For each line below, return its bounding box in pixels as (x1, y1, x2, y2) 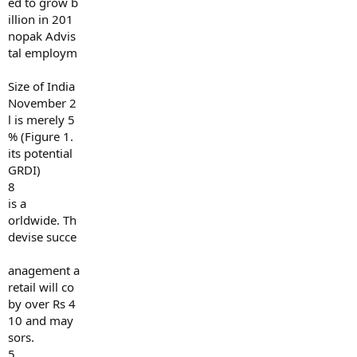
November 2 (8, 95, 76, 111)
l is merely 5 (8, 112, 75, 127)
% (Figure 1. (8, 128, 73, 144)
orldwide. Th (8, 212, 76, 228)
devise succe (8, 229, 76, 245)
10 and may (8, 312, 73, 328)
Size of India (8, 78, 75, 94)
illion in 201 (8, 11, 73, 27)
